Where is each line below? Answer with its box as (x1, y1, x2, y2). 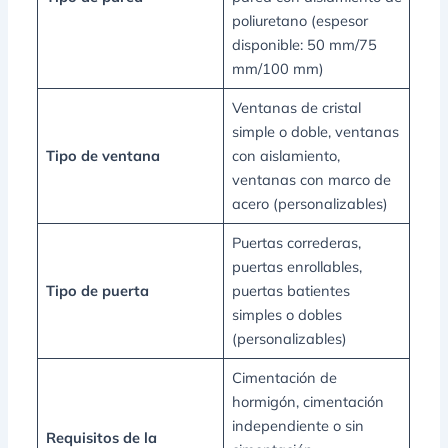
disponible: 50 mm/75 (231, 35, 377, 55)
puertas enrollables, (231, 257, 362, 277)
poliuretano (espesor (231, 11, 368, 31)
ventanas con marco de (231, 170, 391, 190)
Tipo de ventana (45, 146, 160, 166)
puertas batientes (231, 281, 350, 301)
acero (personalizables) (231, 194, 388, 214)
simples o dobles (231, 305, 342, 325)
